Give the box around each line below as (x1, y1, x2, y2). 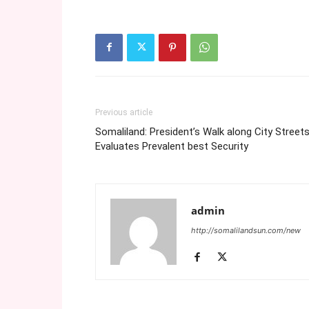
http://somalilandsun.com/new (191, 225, 301, 235)
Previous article (95, 107, 152, 117)
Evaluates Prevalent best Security (95, 139, 248, 152)
